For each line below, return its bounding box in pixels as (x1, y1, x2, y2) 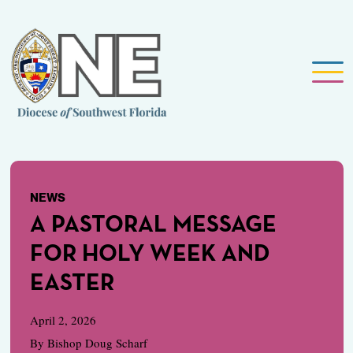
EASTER (29, 272, 114, 296)
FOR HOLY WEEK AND (29, 243, 270, 267)
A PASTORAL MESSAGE (29, 214, 277, 238)
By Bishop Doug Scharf (29, 335, 147, 351)
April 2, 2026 (29, 312, 96, 329)
